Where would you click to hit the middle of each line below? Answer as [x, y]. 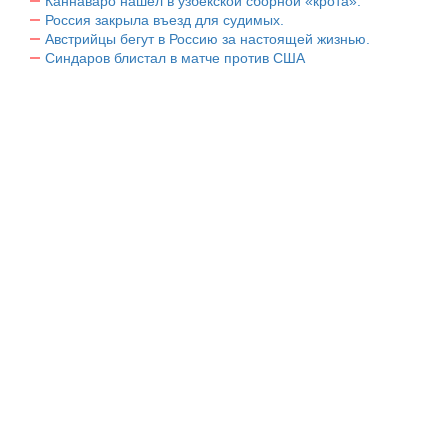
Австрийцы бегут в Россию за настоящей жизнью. [207, 38]
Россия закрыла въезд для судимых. [164, 19]
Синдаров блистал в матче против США [175, 57]
